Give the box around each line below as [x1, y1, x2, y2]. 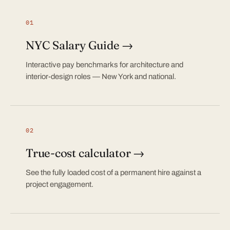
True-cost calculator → [26, 146, 145, 160]
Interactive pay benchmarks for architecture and [26, 61, 183, 69]
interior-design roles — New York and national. [26, 72, 176, 81]
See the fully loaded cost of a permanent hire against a [26, 168, 201, 177]
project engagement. [26, 180, 93, 188]
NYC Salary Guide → [26, 38, 133, 52]
